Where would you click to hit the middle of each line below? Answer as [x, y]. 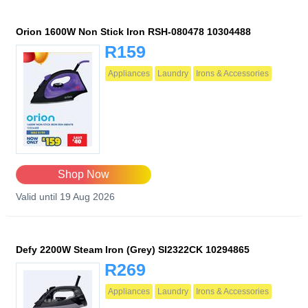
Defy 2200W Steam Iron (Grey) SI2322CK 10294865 [133, 250]
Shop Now [83, 175]
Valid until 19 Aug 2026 [65, 197]
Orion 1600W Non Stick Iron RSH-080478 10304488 [133, 32]
